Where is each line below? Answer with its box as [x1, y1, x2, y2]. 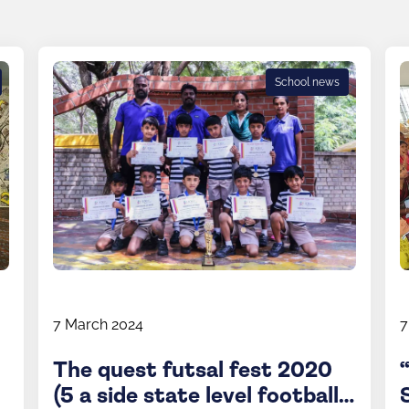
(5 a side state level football [53, 386, 339, 406]
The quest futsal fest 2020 [53, 361, 332, 381]
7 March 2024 [53, 316, 143, 333]
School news [275, 76, 340, 89]
